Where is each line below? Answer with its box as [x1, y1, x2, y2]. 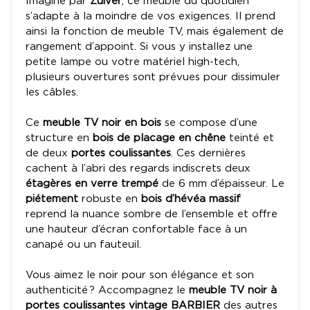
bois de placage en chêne [93, 133, 226, 144]
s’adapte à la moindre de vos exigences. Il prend [26, 11, 275, 22]
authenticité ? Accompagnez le [26, 285, 189, 296]
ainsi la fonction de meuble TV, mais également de [26, 26, 284, 37]
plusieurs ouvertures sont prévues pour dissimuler [26, 72, 280, 83]
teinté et [226, 133, 274, 144]
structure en [26, 133, 93, 144]
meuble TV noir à [189, 285, 277, 296]
